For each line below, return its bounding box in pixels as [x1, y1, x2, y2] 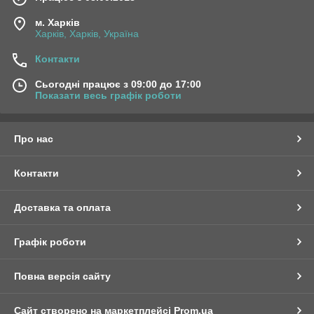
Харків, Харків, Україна [35, 27, 139, 39]
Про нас [14, 132, 53, 144]
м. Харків [35, 16, 80, 28]
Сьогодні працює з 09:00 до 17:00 [35, 78, 201, 90]
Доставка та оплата [14, 201, 111, 213]
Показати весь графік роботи [35, 89, 182, 101]
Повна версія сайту [14, 270, 111, 282]
